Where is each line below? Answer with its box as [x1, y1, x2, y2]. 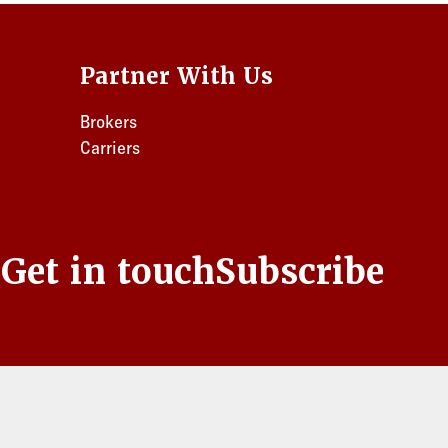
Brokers [80, 111, 137, 132]
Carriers [80, 137, 140, 158]
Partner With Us [80, 61, 273, 91]
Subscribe [215, 249, 384, 294]
